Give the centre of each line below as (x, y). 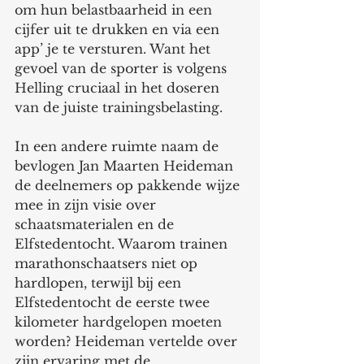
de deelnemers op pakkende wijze (129, 185)
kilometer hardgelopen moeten (120, 321)
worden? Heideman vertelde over (128, 341)
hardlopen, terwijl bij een (100, 282)
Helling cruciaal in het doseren (119, 87)
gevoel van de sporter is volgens (123, 68)
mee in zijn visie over (87, 204)
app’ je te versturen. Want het (115, 48)
